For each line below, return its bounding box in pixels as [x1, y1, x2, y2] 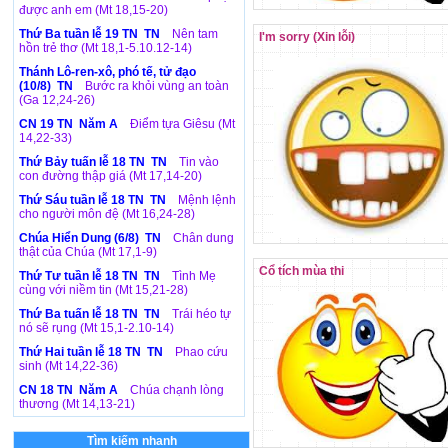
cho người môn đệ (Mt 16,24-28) [19, 207, 195, 221]
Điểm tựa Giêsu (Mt [130, 117, 235, 131]
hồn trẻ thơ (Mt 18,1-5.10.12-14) [19, 41, 192, 55]
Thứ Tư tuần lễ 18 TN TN [19, 269, 163, 283]
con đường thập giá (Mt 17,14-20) [19, 169, 202, 183]
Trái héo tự [172, 307, 231, 321]
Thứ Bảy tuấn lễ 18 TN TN [19, 155, 170, 169]
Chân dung [173, 231, 234, 245]
